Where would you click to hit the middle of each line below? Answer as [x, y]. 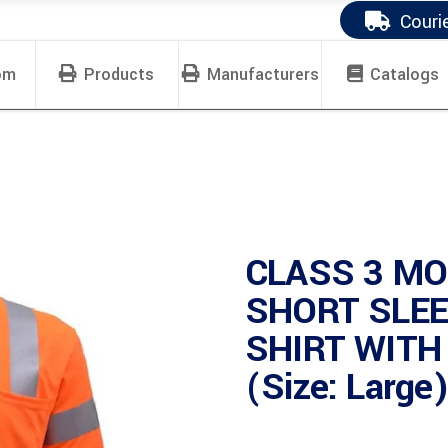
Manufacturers [262, 74]
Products [119, 74]
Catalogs [405, 74]
